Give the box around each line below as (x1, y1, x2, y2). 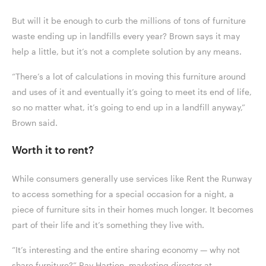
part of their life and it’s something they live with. (12, 220, 207, 230)
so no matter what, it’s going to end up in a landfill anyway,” (12, 102, 245, 113)
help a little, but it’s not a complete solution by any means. (12, 46, 244, 57)
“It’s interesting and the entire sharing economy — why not (12, 245, 240, 255)
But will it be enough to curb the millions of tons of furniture (12, 15, 246, 26)
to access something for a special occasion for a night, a (12, 189, 234, 199)
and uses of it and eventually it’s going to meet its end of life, (12, 87, 252, 97)
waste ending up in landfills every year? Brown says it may (12, 31, 240, 42)
